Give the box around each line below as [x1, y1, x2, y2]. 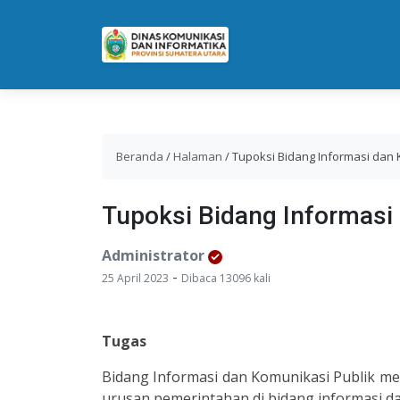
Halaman [173, 148, 222, 164]
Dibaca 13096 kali [181, 271, 271, 286]
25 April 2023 [102, 271, 169, 286]
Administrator [102, 246, 204, 265]
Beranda [116, 148, 163, 164]
